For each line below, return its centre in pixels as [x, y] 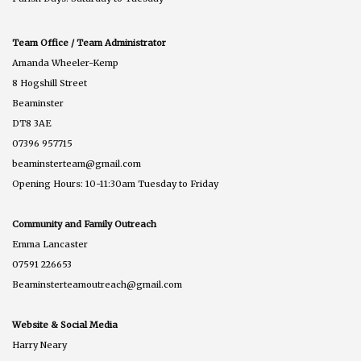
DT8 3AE [32, 123]
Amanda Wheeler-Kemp [65, 62]
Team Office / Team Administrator [89, 42]
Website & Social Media [65, 324]
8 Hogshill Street [50, 83]
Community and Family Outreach [84, 224]
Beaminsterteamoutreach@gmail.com [97, 284]
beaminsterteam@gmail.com [77, 163]
